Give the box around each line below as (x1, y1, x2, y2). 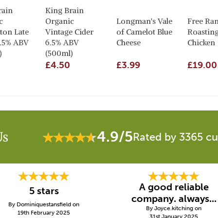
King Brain (45, 5, 84, 15)
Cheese (116, 37, 141, 47)
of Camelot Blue (116, 27, 172, 36)
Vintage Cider (45, 27, 93, 36)
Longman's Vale (116, 16, 172, 26)
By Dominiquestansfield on (8, 201, 79, 208)
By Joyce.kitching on (146, 205, 201, 212)
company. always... (131, 193, 217, 204)
